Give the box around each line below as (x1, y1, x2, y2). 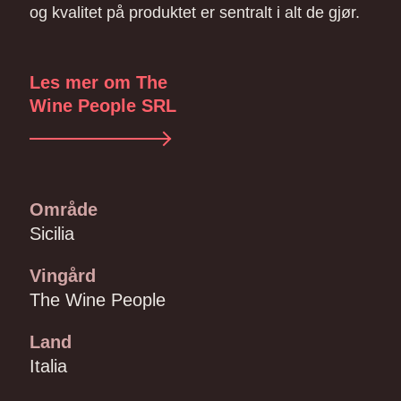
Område (30, 200, 98, 220)
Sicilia (30, 224, 74, 244)
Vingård (30, 266, 96, 286)
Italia (30, 356, 67, 377)
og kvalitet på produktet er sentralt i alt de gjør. (30, 4, 360, 22)
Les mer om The (30, 73, 167, 93)
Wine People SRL (30, 96, 176, 116)
